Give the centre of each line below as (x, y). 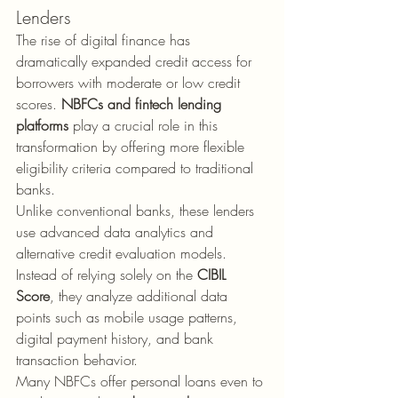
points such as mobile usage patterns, (129, 317)
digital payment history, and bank (117, 338)
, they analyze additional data (141, 296)
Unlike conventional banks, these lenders (137, 211)
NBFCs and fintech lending (143, 104)
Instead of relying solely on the (107, 275)
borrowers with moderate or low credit (130, 83)
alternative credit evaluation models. (123, 253)
